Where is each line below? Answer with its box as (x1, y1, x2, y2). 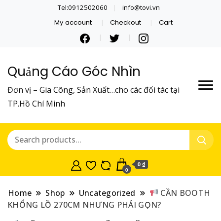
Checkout (110, 17, 141, 27)
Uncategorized (78, 187, 136, 198)
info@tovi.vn (122, 2, 160, 12)
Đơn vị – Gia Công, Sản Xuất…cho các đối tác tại (7, 84, 180, 95)
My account (54, 17, 92, 27)
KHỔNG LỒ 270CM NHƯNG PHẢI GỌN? (7, 199, 161, 210)
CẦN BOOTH (158, 187, 211, 198)
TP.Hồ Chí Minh (7, 98, 65, 109)
